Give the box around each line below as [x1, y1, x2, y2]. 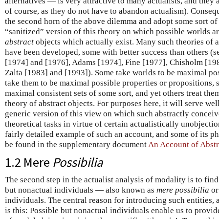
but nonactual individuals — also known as [5, 185, 156, 195]
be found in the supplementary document [5, 140, 148, 149]
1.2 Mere [5, 154, 52, 170]
